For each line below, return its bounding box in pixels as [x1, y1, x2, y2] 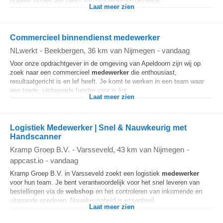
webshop [66, 188, 94, 195]
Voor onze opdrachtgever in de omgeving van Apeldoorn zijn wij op [10, 60, 201, 67]
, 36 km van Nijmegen [84, 46, 155, 55]
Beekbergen [44, 46, 84, 55]
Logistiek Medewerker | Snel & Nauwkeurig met [10, 123, 187, 132]
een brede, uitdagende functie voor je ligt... [10, 87, 133, 94]
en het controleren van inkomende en [94, 188, 202, 195]
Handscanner [10, 132, 61, 141]
